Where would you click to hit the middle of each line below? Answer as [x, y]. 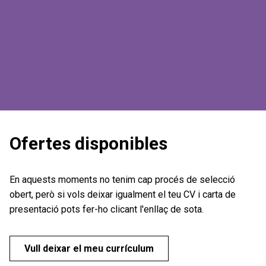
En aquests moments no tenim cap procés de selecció [122, 179]
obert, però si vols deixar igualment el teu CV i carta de [123, 194]
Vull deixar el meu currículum [89, 248]
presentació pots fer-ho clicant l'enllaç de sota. [107, 209]
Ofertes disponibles [88, 143]
